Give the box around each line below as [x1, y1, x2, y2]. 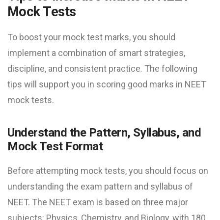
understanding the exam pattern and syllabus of [7, 181, 193, 192]
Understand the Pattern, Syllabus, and [7, 125, 201, 139]
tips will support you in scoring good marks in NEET [7, 79, 206, 89]
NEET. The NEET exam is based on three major [7, 196, 188, 207]
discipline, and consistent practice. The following [7, 63, 197, 74]
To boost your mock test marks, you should [7, 31, 175, 42]
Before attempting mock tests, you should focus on [7, 165, 208, 176]
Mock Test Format [7, 139, 103, 153]
